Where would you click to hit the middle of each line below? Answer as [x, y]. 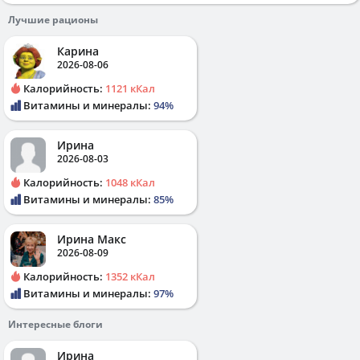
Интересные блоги [55, 324]
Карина [78, 51]
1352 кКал [130, 276]
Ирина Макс [92, 239]
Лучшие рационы [53, 19]
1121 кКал [130, 88]
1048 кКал [130, 182]
